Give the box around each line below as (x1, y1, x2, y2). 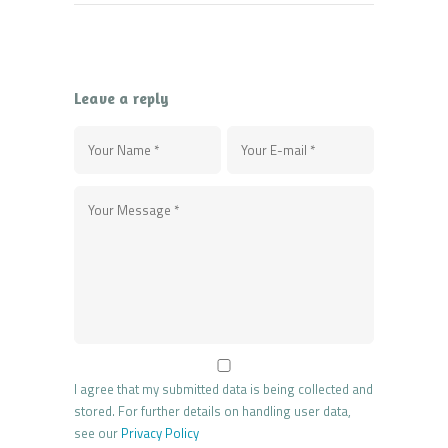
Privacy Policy (121, 423, 199, 444)
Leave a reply (74, 89, 170, 109)
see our (74, 423, 121, 444)
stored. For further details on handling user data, (74, 401, 351, 422)
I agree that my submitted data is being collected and (74, 379, 373, 400)
